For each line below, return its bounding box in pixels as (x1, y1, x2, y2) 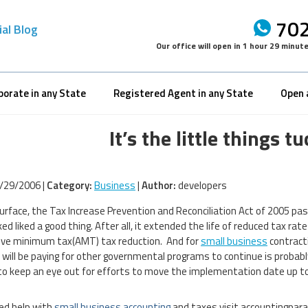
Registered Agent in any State (113, 85, 253, 101)
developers (176, 177, 227, 193)
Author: (142, 177, 176, 193)
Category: (47, 177, 92, 193)
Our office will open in (156, 39, 243, 52)
